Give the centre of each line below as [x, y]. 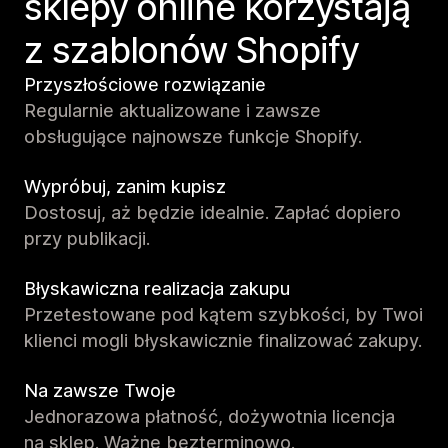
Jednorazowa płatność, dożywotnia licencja [209, 416]
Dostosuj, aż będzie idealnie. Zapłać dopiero [212, 212]
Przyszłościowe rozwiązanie [145, 84]
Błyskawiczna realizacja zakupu [157, 288]
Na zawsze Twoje [100, 390]
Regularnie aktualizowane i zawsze [172, 110]
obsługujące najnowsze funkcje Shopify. [193, 136]
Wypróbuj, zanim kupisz [125, 186]
